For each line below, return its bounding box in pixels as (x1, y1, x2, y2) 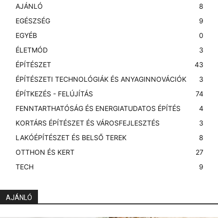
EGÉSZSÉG (16, 16, 50, 25)
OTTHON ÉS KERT (16, 147, 74, 156)
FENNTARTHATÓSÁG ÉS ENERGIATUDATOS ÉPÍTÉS (16, 104, 181, 112)
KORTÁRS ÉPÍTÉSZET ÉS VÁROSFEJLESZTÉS (16, 118, 160, 127)
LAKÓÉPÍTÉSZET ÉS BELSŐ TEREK (16, 133, 127, 142)
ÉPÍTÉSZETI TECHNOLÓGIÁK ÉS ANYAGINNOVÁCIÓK (16, 74, 186, 83)
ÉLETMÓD (16, 45, 48, 54)
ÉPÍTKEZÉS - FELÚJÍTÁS (16, 89, 93, 98)
